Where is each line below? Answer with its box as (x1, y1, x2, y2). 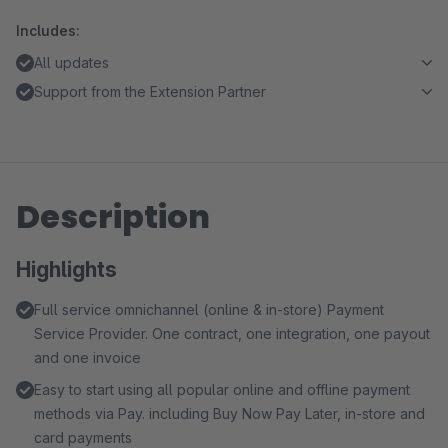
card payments (34, 429, 132, 446)
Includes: (16, 22, 80, 39)
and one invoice (34, 349, 141, 366)
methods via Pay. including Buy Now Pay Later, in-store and (34, 405, 425, 422)
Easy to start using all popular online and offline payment (34, 381, 410, 398)
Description (16, 194, 210, 239)
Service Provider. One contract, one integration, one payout (34, 325, 430, 342)
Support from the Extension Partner (34, 83, 266, 100)
